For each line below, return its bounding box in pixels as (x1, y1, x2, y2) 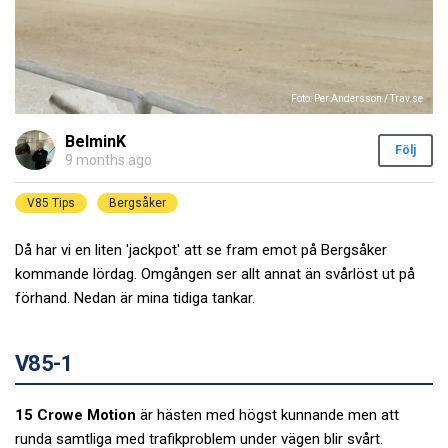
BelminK (65, 131, 126, 151)
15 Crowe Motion (15, 405, 136, 424)
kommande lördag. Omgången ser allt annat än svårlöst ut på (15, 265, 415, 284)
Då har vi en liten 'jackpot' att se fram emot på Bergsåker (15, 241, 387, 260)
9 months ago (65, 152, 152, 169)
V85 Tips (27, 196, 75, 211)
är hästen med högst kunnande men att (136, 405, 399, 424)
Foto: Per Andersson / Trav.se (291, 92, 423, 104)
